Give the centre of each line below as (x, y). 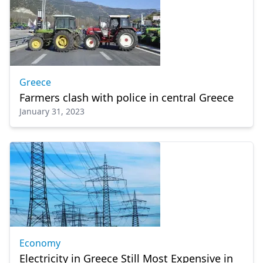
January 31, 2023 (52, 111)
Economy (40, 243)
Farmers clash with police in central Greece (127, 97)
